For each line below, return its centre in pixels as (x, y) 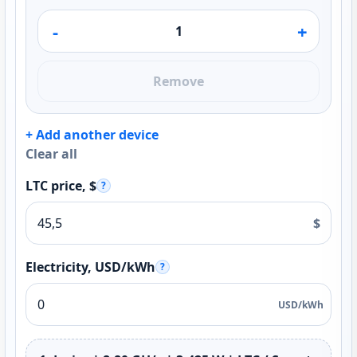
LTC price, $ (61, 186)
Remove (178, 81)
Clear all (51, 154)
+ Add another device (92, 135)
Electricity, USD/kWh (90, 267)
